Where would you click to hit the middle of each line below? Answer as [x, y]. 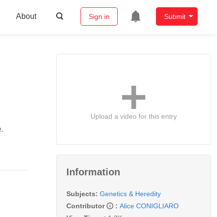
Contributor [86, 206]
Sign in [99, 17]
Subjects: [82, 194]
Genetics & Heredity [130, 194]
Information [93, 172]
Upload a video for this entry [134, 116]
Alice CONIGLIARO [149, 206]
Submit [175, 17]
